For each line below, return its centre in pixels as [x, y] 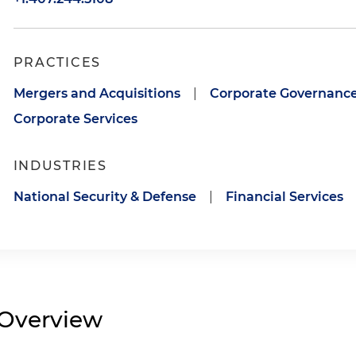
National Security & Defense [104, 197]
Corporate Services [75, 119]
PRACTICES [57, 62]
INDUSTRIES [60, 166]
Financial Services [284, 197]
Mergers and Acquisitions [97, 93]
